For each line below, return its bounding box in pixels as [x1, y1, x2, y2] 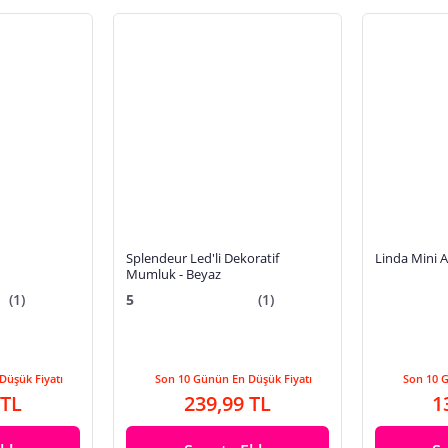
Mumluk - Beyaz [125, 265, 221, 284]
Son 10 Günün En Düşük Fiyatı [154, 370, 312, 386]
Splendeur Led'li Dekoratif [125, 249, 279, 268]
